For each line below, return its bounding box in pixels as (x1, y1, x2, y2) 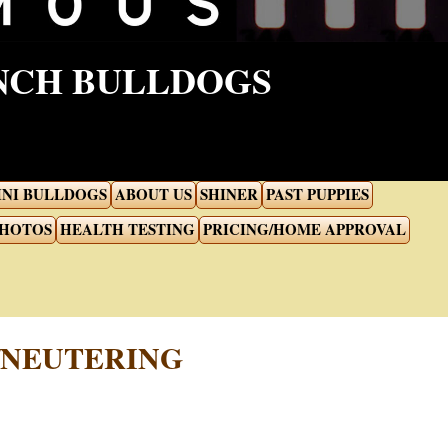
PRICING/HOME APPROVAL (202, 218, 406, 240)
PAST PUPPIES (266, 183, 369, 205)
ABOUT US (115, 183, 192, 205)
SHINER (200, 183, 258, 205)
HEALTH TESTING (59, 218, 195, 240)
